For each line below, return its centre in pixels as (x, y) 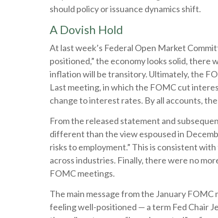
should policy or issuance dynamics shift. (125, 9)
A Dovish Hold (86, 29)
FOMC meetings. (82, 173)
